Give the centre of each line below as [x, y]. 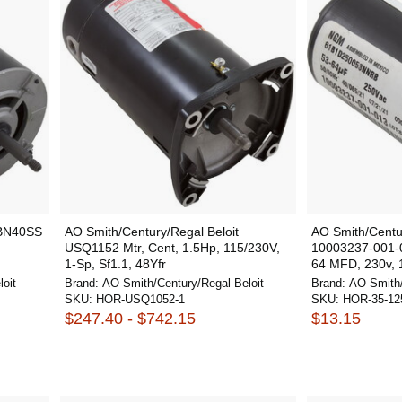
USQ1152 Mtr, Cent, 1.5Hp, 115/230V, [172, 248]
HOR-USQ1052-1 [140, 299]
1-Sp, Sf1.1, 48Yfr [115, 264]
